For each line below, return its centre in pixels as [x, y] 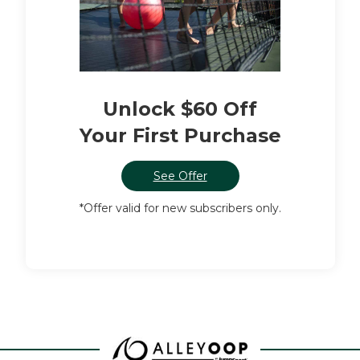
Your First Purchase [180, 135]
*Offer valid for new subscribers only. [180, 208]
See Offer [180, 176]
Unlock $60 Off [180, 108]
